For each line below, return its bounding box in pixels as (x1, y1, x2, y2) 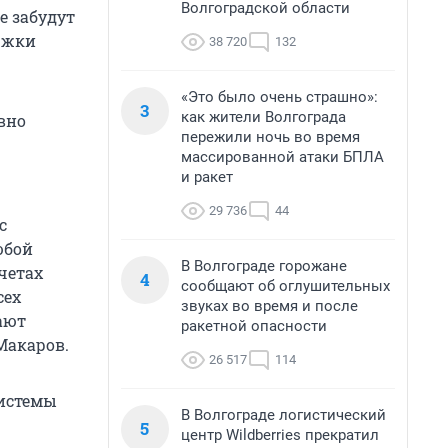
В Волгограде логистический (181, 406, 386, 424)
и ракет (181, 168, 233, 186)
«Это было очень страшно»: (181, 88, 378, 106)
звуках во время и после (181, 297, 358, 315)
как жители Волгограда (181, 108, 346, 126)
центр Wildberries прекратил (181, 426, 379, 444)
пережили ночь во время (181, 128, 360, 146)
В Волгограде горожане (181, 257, 347, 275)
